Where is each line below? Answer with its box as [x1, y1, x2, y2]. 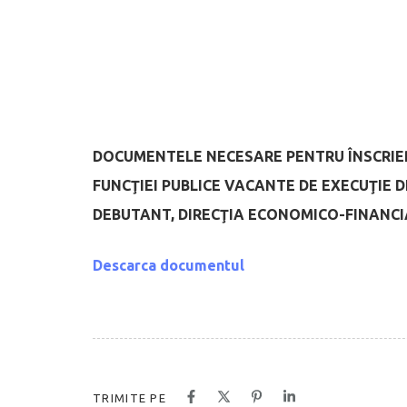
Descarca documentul [93, 256, 244, 273]
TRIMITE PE [93, 391, 166, 404]
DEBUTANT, [93, 205, 178, 223]
